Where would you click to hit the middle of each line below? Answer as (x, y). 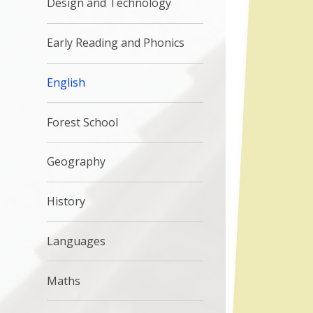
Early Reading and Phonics (116, 43)
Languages (77, 241)
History (66, 202)
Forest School (83, 122)
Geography (77, 162)
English (66, 82)
